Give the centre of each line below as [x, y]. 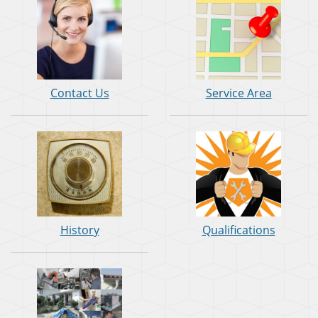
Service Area [238, 93]
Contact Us [79, 93]
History [79, 230]
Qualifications [238, 230]
